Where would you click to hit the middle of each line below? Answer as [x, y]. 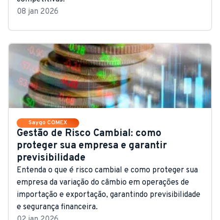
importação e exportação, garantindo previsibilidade [109, 195]
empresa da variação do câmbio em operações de [103, 182]
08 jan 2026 [38, 12]
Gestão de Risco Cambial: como [89, 133]
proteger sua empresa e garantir [92, 146]
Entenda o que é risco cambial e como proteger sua [107, 170]
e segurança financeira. [57, 207]
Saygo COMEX [48, 123]
